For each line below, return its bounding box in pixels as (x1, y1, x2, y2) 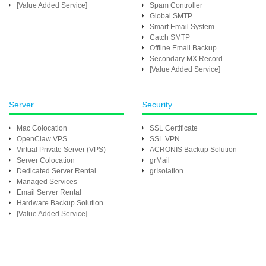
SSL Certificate (150, 123, 198, 132)
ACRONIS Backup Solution (150, 145, 237, 154)
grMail (150, 156, 170, 164)
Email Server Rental (17, 188, 81, 197)
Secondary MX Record (150, 54, 223, 63)
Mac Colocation (17, 123, 67, 132)
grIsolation (150, 166, 183, 175)
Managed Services (17, 177, 77, 186)
